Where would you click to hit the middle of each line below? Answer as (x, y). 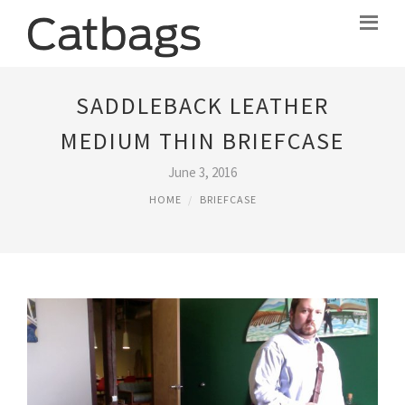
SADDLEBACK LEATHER (202, 105)
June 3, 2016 (202, 172)
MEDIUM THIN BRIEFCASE (202, 141)
